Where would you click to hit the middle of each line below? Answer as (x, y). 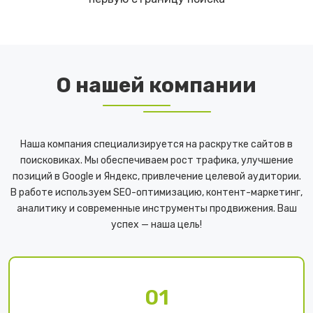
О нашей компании (156, 86)
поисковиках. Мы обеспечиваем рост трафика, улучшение (156, 161)
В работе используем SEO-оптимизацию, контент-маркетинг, (156, 193)
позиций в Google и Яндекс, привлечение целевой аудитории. (156, 177)
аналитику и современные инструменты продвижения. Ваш (156, 209)
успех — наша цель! (156, 225)
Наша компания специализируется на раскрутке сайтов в (156, 145)
